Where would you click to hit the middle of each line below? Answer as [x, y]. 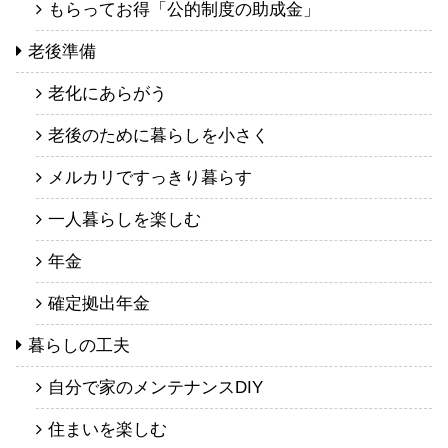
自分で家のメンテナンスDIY [155, 388]
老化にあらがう [107, 94]
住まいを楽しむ [107, 430]
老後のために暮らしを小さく [158, 136]
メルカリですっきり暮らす [150, 178]
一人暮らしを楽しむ [124, 220]
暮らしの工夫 [79, 346]
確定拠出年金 [99, 304]
